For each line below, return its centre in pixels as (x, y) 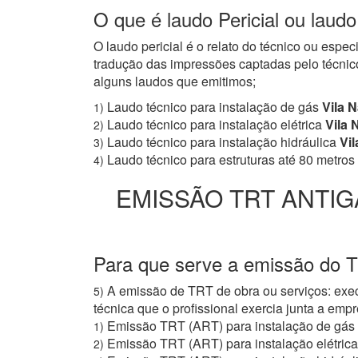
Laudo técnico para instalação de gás (213, 107)
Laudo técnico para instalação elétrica (215, 125)
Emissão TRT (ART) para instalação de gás (231, 326)
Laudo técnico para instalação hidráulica (222, 142)
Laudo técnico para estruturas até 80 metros (231, 160)
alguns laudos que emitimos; (175, 82)
